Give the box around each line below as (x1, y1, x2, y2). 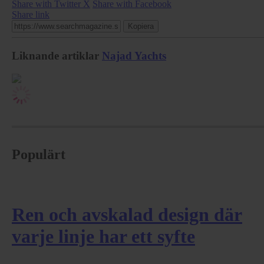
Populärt (12, 146, 65, 162)
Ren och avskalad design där (12, 203, 242, 225)
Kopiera (128, 22, 154, 31)
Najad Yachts (102, 49, 166, 62)
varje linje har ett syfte (12, 225, 195, 247)
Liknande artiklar (12, 49, 99, 62)
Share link (12, 9, 49, 20)
